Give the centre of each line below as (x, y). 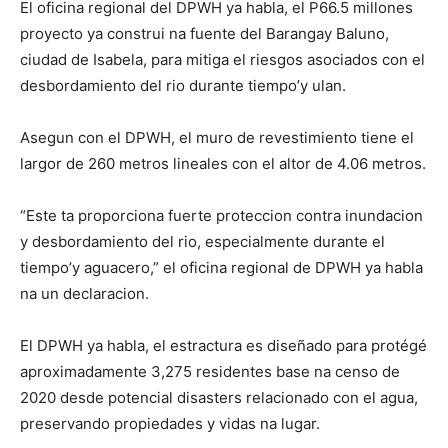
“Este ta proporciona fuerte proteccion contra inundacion (221, 215)
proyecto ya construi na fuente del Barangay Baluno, (204, 33)
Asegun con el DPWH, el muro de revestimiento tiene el (217, 137)
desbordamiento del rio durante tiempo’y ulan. (183, 85)
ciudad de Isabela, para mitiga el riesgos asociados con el (222, 59)
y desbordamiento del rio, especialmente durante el (202, 241)
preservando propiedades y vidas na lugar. (170, 423)
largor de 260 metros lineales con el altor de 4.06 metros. (223, 163)
